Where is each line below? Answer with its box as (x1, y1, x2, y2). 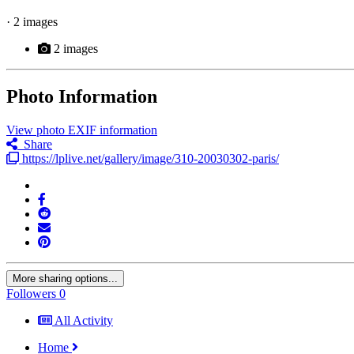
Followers (6, 286, 56, 300)
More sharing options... (13, 272, 118, 284)
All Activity (55, 313, 113, 327)
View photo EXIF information (6, 122, 157, 137)
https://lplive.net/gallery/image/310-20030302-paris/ (19, 151, 279, 165)
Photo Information (6, 85, 157, 107)
